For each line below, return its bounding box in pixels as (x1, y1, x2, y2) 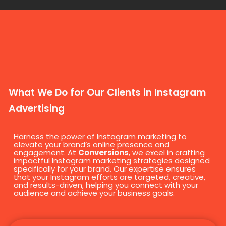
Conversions (78, 147, 129, 158)
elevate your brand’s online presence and (14, 139, 169, 150)
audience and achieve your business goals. (14, 187, 175, 198)
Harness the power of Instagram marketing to (14, 131, 187, 142)
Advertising (9, 101, 65, 116)
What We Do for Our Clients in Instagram (9, 85, 206, 99)
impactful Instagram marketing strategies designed (14, 155, 210, 166)
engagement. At (14, 147, 78, 158)
